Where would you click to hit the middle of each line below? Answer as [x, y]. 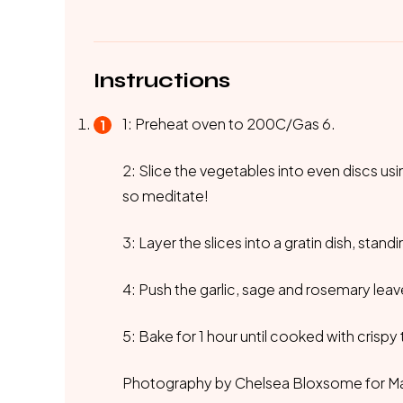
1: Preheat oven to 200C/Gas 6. [229, 124]
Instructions [162, 81]
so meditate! [166, 196]
